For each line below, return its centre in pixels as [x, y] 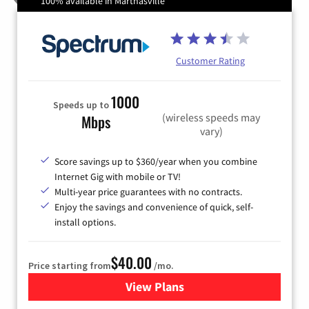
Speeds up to [82, 104]
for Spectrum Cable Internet [229, 286]
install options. [85, 222]
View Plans [154, 286]
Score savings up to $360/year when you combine [156, 161]
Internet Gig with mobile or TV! [118, 176]
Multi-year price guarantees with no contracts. [148, 191]
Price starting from [70, 265]
